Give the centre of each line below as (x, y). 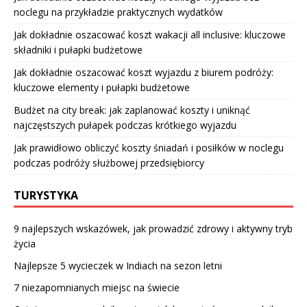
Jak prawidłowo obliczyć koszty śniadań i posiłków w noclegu (149, 148)
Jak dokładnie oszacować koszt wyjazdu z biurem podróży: (144, 73)
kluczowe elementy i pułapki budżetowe (102, 88)
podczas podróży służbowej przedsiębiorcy (109, 163)
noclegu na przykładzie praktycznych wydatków (118, 12)
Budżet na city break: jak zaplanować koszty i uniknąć (132, 110)
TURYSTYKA (46, 196)
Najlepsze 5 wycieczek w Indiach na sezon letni (118, 266)
